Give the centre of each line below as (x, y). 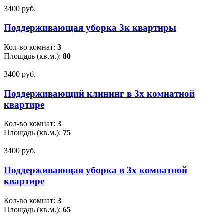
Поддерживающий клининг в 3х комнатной (99, 93)
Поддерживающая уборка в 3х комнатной (96, 170)
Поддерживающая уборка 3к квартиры (90, 28)
